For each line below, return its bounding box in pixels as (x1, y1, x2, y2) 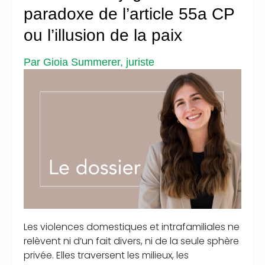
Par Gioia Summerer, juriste (24, 56, 154, 69)
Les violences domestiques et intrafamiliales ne (24, 219, 240, 234)
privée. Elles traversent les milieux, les (24, 248, 189, 262)
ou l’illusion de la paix (24, 26, 182, 45)
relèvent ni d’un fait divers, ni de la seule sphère (24, 234, 239, 248)
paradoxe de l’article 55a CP (24, 5, 234, 24)
